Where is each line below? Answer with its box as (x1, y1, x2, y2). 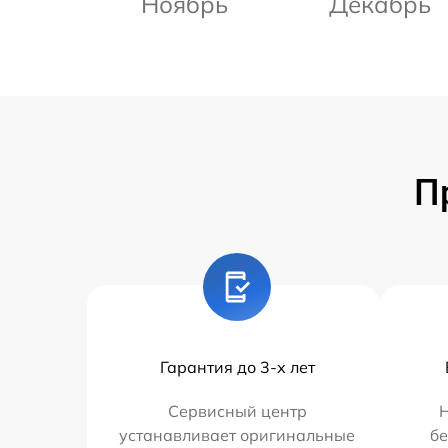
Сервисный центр (167, 400, 307, 421)
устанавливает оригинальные (119, 424, 356, 445)
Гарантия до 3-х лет (159, 356, 315, 377)
